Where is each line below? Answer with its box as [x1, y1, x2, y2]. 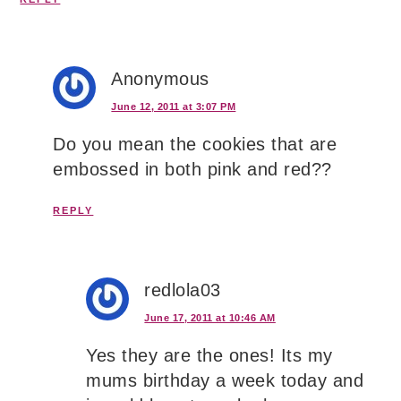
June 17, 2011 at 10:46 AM [144, 311, 276, 323]
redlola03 [144, 279, 221, 300]
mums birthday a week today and [86, 370, 364, 390]
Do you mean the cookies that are [53, 133, 337, 154]
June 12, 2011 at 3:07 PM [111, 100, 236, 112]
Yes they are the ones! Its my [86, 345, 333, 365]
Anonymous [111, 68, 209, 89]
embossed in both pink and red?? [53, 158, 332, 179]
